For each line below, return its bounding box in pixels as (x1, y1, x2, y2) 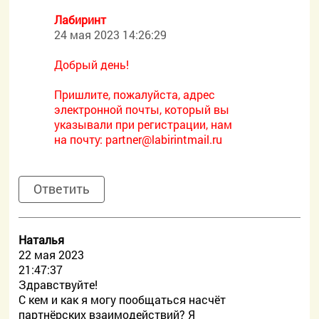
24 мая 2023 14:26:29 (54, 27, 167, 42)
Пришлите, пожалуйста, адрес (54, 87, 216, 102)
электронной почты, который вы (54, 102, 230, 117)
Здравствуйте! (19, 277, 98, 292)
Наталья (19, 232, 65, 247)
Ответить (33, 180, 90, 197)
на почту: (54, 132, 106, 147)
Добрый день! (54, 57, 130, 72)
